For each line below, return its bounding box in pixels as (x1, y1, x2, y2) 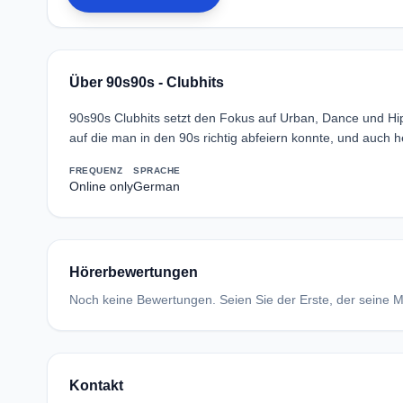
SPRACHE (133, 166, 181, 175)
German (133, 179, 180, 193)
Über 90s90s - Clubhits (69, 75, 224, 90)
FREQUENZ (69, 166, 122, 175)
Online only (69, 179, 133, 193)
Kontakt (69, 378, 123, 393)
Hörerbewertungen (69, 264, 198, 280)
